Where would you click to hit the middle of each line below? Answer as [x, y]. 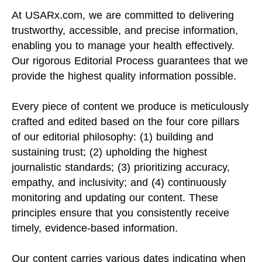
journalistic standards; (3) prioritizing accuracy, [121, 167]
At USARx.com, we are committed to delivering [123, 15]
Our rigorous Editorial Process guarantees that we [130, 61]
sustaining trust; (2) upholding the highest [109, 152]
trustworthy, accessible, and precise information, [125, 30]
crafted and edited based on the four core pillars [125, 121]
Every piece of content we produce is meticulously [130, 106]
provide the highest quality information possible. [124, 76]
